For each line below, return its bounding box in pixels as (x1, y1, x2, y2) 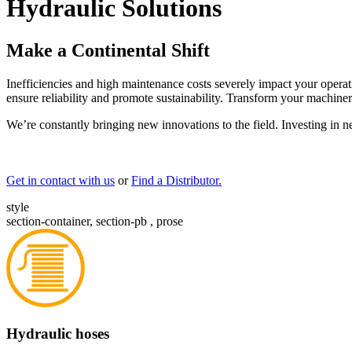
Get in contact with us (6, 173, 115, 187)
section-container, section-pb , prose (6, 214, 183, 228)
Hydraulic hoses (6, 324, 109, 342)
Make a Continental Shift (6, 39, 210, 60)
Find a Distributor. (131, 173, 222, 187)
